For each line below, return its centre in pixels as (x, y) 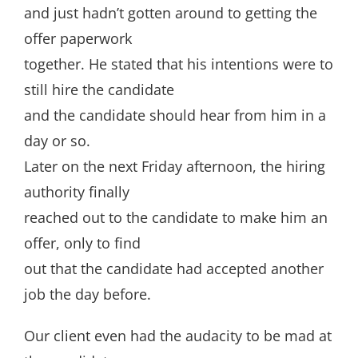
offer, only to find (82, 243)
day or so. (57, 141)
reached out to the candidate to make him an (176, 217)
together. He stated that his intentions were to (179, 64)
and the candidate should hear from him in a (175, 115)
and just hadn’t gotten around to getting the (171, 13)
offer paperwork (78, 38)
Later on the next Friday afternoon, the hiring (175, 166)
